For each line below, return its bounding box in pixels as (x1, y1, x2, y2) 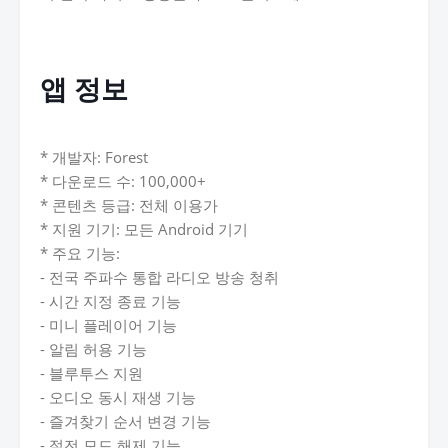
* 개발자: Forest (40, 147, 148, 167)
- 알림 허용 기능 (40, 339, 147, 359)
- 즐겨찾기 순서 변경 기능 (40, 411, 211, 431)
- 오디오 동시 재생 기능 (40, 387, 196, 407)
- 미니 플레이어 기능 (40, 315, 177, 335)
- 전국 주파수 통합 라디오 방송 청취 (40, 267, 279, 287)
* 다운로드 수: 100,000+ (40, 171, 206, 191)
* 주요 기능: (40, 243, 120, 263)
